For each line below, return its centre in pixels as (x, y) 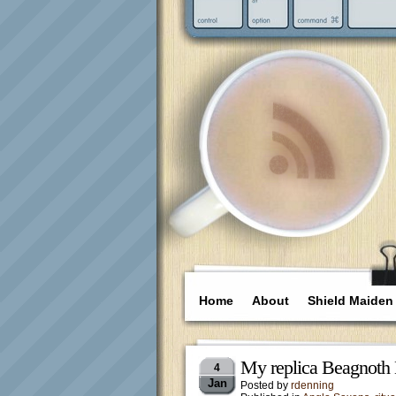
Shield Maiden (350, 301)
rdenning (312, 385)
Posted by (266, 385)
